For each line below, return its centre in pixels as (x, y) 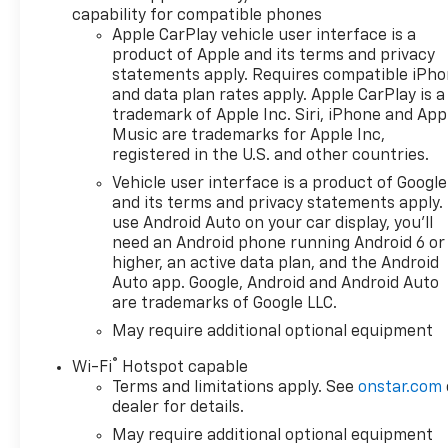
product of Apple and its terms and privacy (274, 55)
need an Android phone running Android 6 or (279, 243)
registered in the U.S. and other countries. (271, 155)
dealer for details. (178, 407)
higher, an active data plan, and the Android (276, 263)
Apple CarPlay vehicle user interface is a (264, 35)
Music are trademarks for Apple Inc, (249, 135)
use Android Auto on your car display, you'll (273, 223)
